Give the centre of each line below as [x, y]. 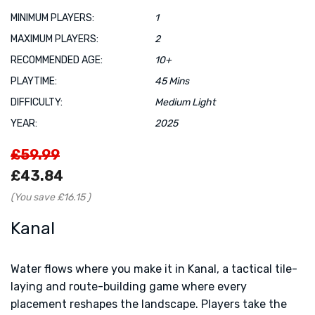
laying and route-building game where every [129, 286]
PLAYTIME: [34, 81]
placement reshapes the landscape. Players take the [149, 304]
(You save [33, 197]
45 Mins [172, 81]
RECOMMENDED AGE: [57, 60]
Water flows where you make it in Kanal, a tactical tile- [154, 269]
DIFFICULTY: [37, 102]
